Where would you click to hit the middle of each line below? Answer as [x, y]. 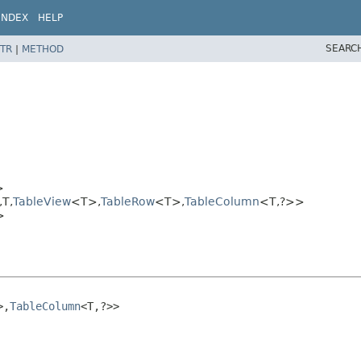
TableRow [128, 202]
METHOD [43, 49]
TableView [42, 202]
